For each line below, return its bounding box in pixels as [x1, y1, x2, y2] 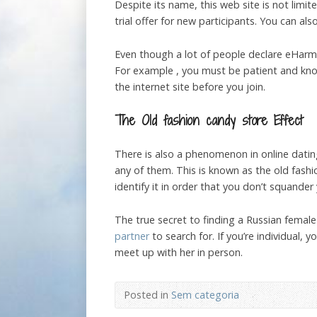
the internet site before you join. [115, 80, 265, 94]
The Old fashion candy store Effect [115, 110, 303, 130]
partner [115, 229, 149, 243]
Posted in [124, 288, 171, 302]
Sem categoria [171, 288, 239, 302]
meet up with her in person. [115, 246, 243, 260]
